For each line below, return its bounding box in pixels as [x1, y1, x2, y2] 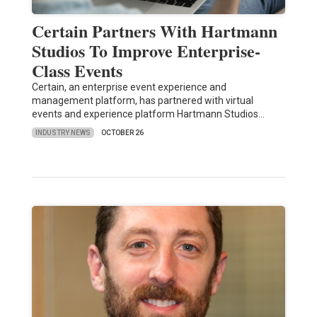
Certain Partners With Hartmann [31, 18, 277, 44]
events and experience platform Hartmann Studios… [31, 108, 265, 120]
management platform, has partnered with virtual [31, 95, 253, 107]
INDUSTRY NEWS [35, 128, 91, 137]
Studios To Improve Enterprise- [31, 38, 260, 64]
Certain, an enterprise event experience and [31, 81, 226, 93]
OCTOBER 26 [100, 129, 144, 137]
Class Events [31, 58, 122, 83]
